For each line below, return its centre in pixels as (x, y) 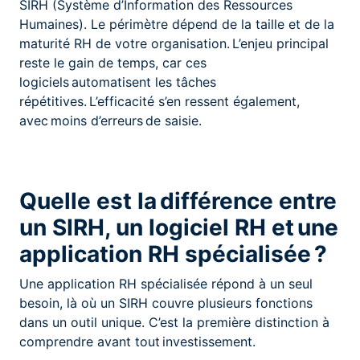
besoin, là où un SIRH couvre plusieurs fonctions (166, 303)
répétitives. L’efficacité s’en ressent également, (160, 101)
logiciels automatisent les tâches (118, 82)
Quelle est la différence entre (178, 200)
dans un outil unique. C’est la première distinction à (174, 322)
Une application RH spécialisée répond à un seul (166, 283)
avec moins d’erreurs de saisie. (110, 120)
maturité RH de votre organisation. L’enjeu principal (174, 43)
